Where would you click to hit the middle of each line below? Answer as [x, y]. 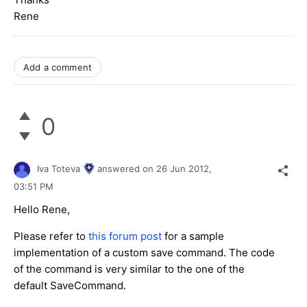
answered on [127, 169]
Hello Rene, [42, 209]
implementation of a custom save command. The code [144, 252]
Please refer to [51, 236]
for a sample [193, 236]
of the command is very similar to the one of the [129, 269]
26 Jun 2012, [185, 169]
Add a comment [58, 67]
